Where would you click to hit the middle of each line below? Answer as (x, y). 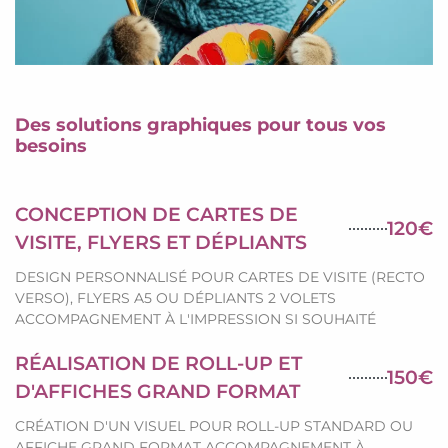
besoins (51, 146)
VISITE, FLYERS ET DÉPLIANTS (161, 243)
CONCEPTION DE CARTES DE (156, 215)
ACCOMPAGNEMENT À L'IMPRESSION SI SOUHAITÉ (195, 319)
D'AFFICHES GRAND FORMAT (157, 392)
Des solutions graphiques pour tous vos (200, 125)
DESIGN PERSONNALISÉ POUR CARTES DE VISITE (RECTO (220, 277)
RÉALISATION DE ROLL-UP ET (158, 364)
